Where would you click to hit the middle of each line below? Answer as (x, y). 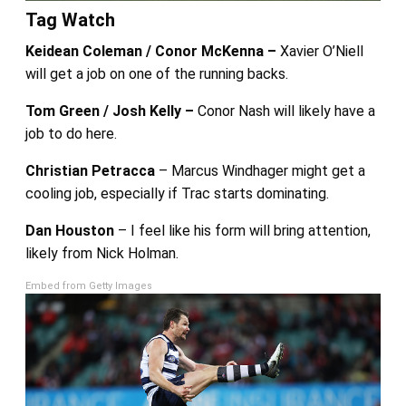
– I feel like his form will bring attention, (242, 231)
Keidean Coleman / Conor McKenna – (152, 52)
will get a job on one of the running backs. (156, 74)
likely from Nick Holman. (101, 254)
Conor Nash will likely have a (286, 111)
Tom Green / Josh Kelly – (111, 111)
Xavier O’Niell (321, 52)
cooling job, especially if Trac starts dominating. (177, 194)
